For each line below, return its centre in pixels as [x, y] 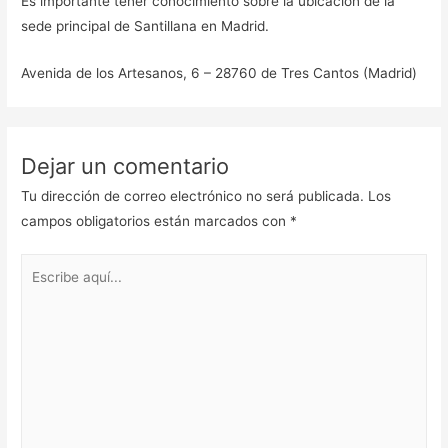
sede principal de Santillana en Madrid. [147, 26]
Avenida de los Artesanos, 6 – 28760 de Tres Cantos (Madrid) [219, 73]
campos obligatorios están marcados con [156, 220]
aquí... [40, 290]
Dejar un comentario [125, 165]
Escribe [44, 265]
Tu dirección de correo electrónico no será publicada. [193, 195]
